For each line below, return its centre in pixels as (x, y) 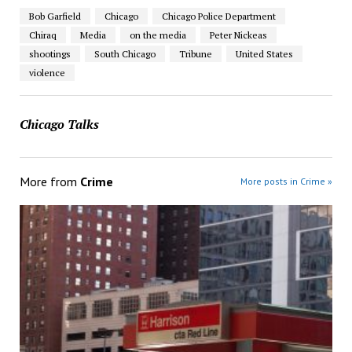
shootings (49, 53)
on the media (158, 35)
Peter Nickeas (238, 35)
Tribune (195, 53)
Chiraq (42, 35)
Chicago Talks (59, 124)
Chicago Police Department (218, 16)
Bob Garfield (55, 16)
